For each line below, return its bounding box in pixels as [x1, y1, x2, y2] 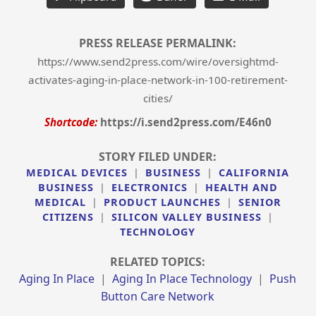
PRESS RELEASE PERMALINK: [79, 35, 237, 51]
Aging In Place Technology [112, 271, 253, 287]
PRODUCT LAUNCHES [103, 195, 221, 209]
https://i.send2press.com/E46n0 [99, 115, 272, 130]
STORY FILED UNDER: [99, 149, 217, 165]
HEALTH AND [205, 181, 278, 195]
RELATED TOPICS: [110, 254, 206, 270]
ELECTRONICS [111, 181, 188, 195]
